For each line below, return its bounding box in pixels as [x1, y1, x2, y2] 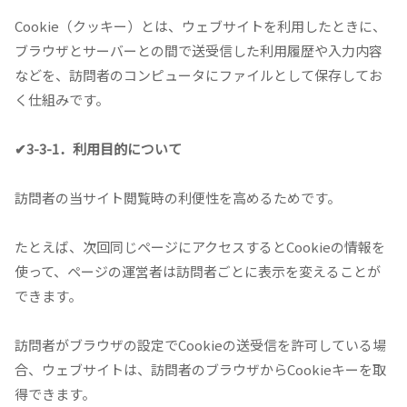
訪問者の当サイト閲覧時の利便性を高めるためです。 [15, 188, 341, 208]
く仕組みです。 [15, 90, 109, 110]
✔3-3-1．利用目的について [15, 139, 182, 159]
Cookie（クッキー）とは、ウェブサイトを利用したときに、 [15, 16, 386, 36]
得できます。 [15, 384, 95, 404]
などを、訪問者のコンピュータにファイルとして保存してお [15, 65, 382, 85]
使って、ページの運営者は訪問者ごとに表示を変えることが [15, 262, 381, 282]
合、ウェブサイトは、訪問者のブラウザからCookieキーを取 [15, 360, 386, 380]
